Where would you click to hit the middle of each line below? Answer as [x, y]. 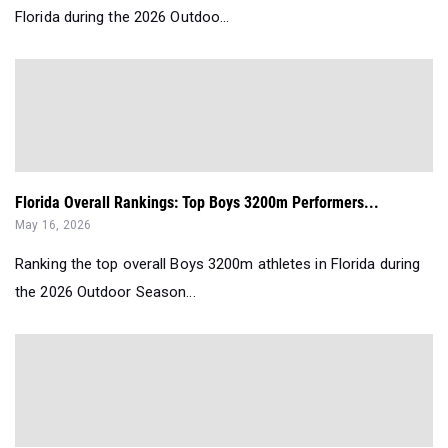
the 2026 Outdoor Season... [105, 292]
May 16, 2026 [53, 225]
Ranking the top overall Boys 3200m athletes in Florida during [218, 264]
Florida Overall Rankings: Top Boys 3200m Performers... [197, 203]
